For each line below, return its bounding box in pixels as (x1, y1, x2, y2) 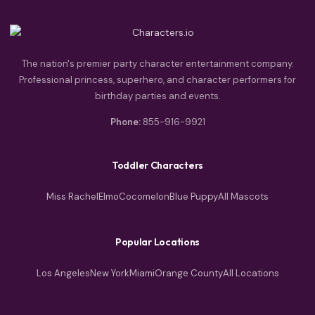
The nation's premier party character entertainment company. (21, 58, 294, 70)
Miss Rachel (46, 191, 98, 203)
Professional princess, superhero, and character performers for (19, 74, 296, 86)
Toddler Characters (112, 159, 203, 172)
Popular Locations (115, 236, 200, 249)
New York (89, 267, 129, 280)
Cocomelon (119, 191, 169, 203)
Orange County (154, 267, 223, 280)
